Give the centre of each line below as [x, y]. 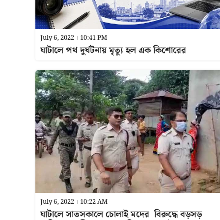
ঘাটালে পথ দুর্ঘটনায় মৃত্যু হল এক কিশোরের [113, 50]
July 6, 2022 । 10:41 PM [74, 38]
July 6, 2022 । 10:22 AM [74, 202]
